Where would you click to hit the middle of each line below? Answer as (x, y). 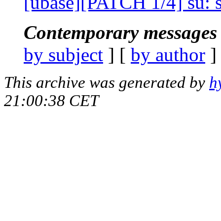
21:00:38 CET (51, 100)
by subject (63, 54)
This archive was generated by (107, 82)
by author (168, 54)
